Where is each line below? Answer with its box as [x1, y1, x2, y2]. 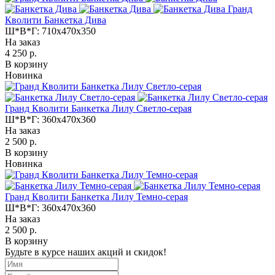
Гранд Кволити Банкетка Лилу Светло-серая [5, 103, 192, 114]
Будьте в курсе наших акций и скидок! [5, 246, 166, 257]
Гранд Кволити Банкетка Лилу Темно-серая [5, 191, 188, 202]
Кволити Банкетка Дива [5, 14, 106, 25]
